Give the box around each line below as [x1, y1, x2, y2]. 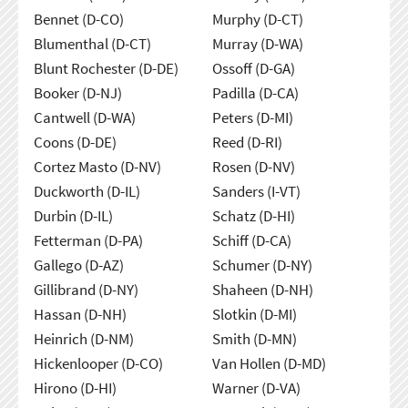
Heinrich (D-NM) [33, 328, 134, 349]
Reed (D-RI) [211, 131, 282, 152]
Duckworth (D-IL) [33, 180, 140, 201]
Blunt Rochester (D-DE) [33, 57, 178, 78]
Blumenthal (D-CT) [33, 33, 151, 54]
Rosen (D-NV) [211, 156, 295, 177]
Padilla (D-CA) [211, 82, 299, 103]
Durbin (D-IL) [33, 205, 113, 226]
